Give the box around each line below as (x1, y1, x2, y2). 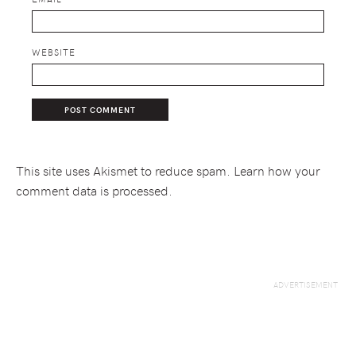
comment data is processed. (16, 181, 172, 199)
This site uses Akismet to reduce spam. (16, 161, 234, 180)
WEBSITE (32, 45, 75, 58)
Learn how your (234, 161, 320, 180)
